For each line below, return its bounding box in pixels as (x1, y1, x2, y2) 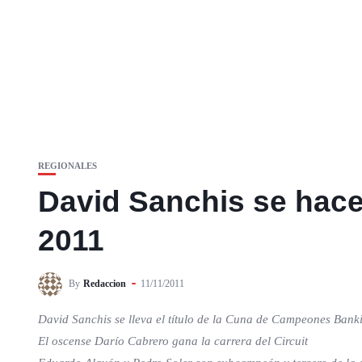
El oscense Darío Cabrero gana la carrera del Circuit (38, 335, 308, 347)
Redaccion (83, 277, 126, 289)
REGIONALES (38, 161, 97, 170)
